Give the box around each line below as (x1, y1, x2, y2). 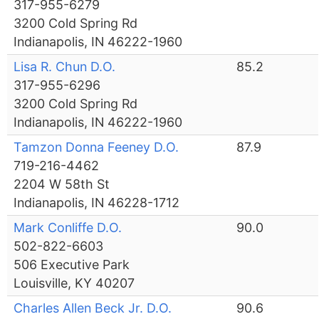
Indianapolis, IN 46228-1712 (14, 195, 180, 211)
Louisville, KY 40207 (14, 276, 135, 291)
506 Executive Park (14, 257, 130, 273)
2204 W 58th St (14, 177, 110, 192)
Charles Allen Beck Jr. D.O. (14, 300, 172, 316)
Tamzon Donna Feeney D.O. (14, 140, 179, 155)
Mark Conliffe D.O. (14, 220, 122, 236)
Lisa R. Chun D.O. (14, 59, 116, 75)
